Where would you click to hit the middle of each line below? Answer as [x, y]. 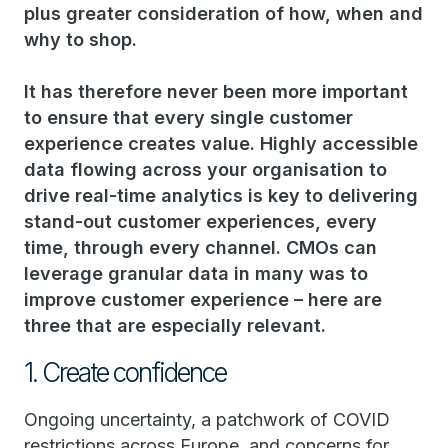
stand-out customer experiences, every [200, 221]
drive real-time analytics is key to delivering [221, 195]
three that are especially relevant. [175, 325]
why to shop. [80, 39]
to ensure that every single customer [188, 117]
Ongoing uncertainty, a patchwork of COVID [207, 419]
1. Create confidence [125, 372]
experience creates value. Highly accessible [221, 143]
